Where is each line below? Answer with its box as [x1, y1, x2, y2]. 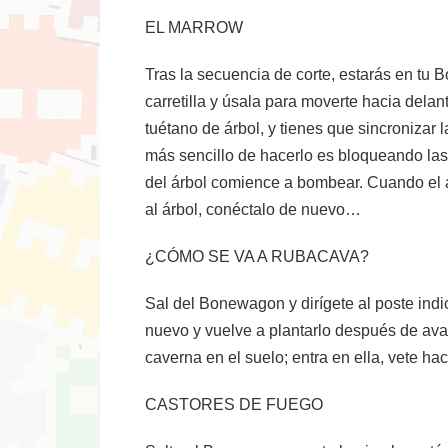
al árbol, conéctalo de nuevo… [145, 201, 361, 218]
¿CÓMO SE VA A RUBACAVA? [145, 248, 369, 265]
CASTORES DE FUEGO [145, 396, 323, 413]
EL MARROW [145, 19, 243, 36]
